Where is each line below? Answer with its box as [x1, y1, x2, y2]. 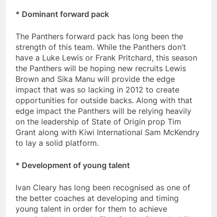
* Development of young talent [15, 160, 130, 170]
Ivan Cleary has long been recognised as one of [15, 183, 190, 193]
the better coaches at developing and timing [15, 193, 179, 203]
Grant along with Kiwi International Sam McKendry [15, 127, 200, 138]
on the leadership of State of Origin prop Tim [15, 117, 181, 127]
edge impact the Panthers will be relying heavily [15, 106, 191, 116]
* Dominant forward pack [15, 9, 109, 19]
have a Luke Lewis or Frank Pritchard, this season [15, 53, 197, 63]
